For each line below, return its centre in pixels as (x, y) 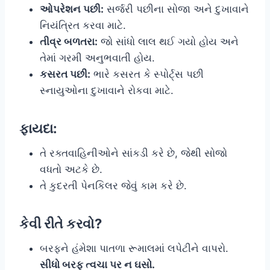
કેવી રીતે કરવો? (61, 223)
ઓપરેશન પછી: (72, 9)
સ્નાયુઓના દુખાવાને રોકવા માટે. (107, 90)
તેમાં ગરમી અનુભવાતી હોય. (97, 58)
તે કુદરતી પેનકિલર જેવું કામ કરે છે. (113, 185)
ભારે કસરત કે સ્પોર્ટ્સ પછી (147, 74)
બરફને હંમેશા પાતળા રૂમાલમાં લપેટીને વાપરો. (134, 248)
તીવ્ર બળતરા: (69, 41)
